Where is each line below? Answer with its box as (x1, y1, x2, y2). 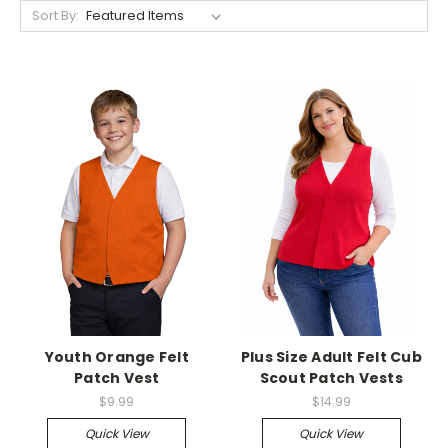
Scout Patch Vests (259, 367, 403, 388)
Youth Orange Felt (44, 346, 189, 367)
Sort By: (31, 5, 79, 25)
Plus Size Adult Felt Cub (240, 346, 422, 367)
